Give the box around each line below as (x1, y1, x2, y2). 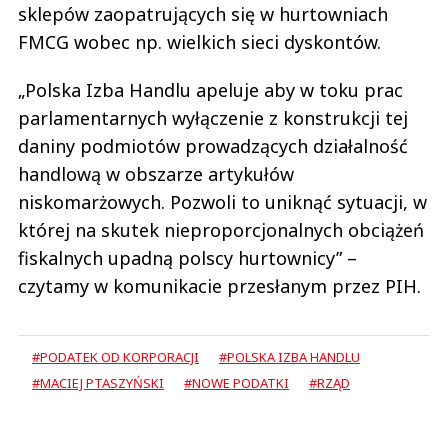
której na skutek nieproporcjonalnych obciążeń (18, 218, 424, 243)
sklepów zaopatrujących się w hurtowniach (18, 2, 388, 27)
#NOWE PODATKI (184, 374, 289, 393)
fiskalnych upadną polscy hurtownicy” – (18, 246, 357, 271)
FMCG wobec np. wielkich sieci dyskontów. (18, 30, 381, 55)
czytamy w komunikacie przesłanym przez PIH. (18, 274, 421, 299)
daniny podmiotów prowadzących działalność (18, 134, 408, 159)
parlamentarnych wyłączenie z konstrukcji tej (18, 106, 408, 131)
